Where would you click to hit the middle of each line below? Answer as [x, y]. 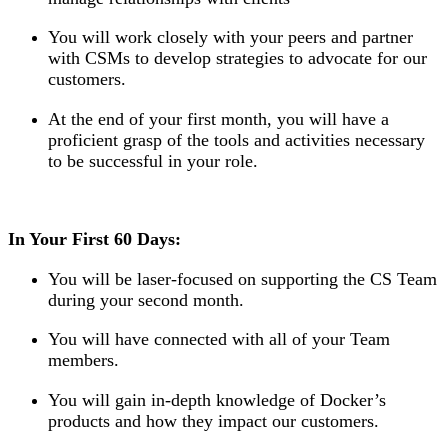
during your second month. [146, 299]
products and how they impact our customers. [213, 420]
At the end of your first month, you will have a [218, 118]
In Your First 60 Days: [94, 239]
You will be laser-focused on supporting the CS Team [242, 278]
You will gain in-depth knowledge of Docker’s [217, 399]
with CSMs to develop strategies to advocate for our [237, 58]
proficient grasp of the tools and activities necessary [236, 139]
